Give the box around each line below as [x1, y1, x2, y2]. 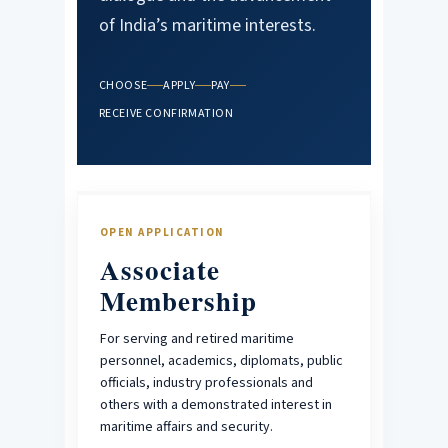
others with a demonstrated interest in [99, 395, 332, 415]
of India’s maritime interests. [98, 13, 316, 38]
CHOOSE [98, 77, 148, 92]
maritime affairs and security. [99, 417, 273, 437]
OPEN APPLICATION [99, 225, 225, 239]
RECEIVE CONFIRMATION [98, 105, 234, 120]
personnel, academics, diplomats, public [99, 351, 343, 371]
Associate [99, 250, 220, 289]
